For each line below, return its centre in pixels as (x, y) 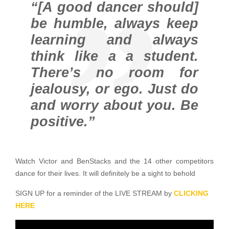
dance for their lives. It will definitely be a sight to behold (105, 174)
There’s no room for (114, 73)
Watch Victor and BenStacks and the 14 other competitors (114, 162)
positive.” (63, 122)
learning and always (114, 40)
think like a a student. (114, 56)
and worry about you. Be (114, 106)
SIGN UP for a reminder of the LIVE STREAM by (95, 194)
